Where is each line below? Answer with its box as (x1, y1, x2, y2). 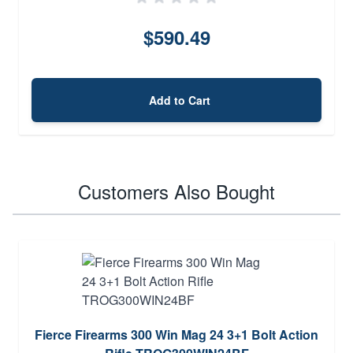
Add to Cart (149, 91, 210, 108)
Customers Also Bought (78, 176, 275, 205)
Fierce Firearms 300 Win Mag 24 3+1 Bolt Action (35, 325, 318, 344)
